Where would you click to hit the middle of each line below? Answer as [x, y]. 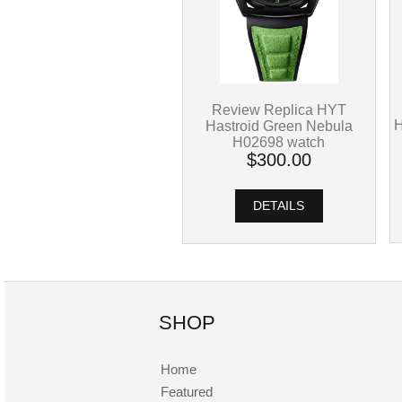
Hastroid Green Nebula [279, 126]
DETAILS [279, 206]
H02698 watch [279, 142]
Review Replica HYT [279, 110]
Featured [187, 391]
